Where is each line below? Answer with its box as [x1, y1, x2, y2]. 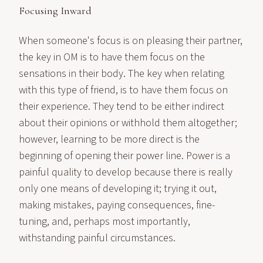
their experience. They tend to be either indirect [19, 99, 224, 114]
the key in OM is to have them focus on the [19, 50, 205, 65]
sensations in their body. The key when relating [19, 66, 224, 81]
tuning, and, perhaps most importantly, [19, 214, 190, 229]
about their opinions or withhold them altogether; [19, 116, 237, 130]
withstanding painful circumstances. [19, 231, 176, 245]
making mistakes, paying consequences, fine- [19, 198, 215, 213]
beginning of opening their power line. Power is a [19, 149, 230, 163]
